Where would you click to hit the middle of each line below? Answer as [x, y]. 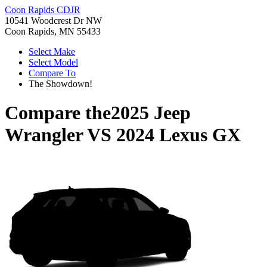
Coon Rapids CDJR [43, 10]
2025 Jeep [151, 113]
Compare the [58, 113]
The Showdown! [60, 84]
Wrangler [44, 135]
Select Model [53, 62]
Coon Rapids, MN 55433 [53, 31]
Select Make [52, 52]
